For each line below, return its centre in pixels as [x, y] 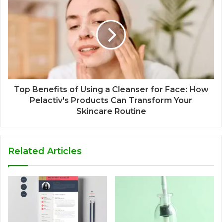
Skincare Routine [111, 111]
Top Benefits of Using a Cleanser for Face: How [111, 90]
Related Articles [45, 151]
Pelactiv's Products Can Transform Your [111, 101]
